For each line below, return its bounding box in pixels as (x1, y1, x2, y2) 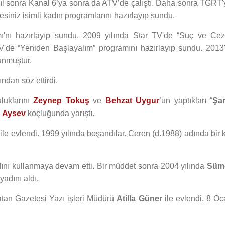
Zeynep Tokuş (33, 96, 89, 105)
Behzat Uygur (105, 96, 159, 105)
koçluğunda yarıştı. (26, 109, 94, 118)
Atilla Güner (117, 194, 162, 203)
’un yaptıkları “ (159, 96, 212, 105)
